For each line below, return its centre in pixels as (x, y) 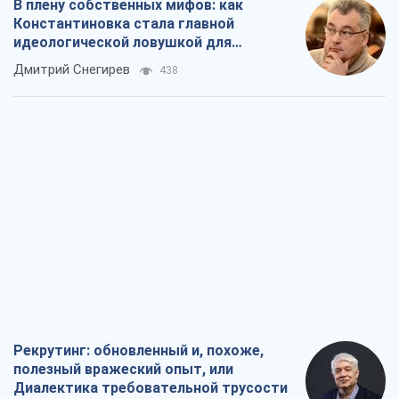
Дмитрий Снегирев (72, 70)
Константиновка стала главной (124, 24)
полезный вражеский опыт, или (123, 370)
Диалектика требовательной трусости (151, 388)
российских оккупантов (96, 61)
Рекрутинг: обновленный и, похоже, (138, 351)
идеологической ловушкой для (122, 43)
